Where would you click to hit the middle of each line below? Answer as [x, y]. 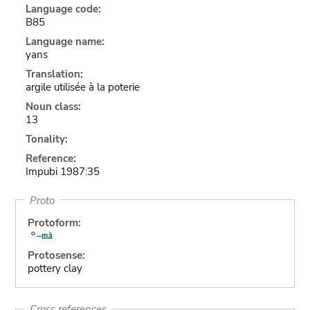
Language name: [65, 42]
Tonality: [46, 139]
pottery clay [55, 268]
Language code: [63, 9]
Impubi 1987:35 [62, 172]
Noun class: [53, 107]
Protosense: [56, 255]
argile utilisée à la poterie [82, 87]
